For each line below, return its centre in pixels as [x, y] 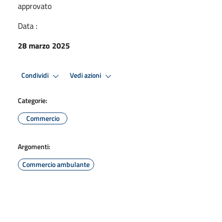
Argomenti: [34, 146]
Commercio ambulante [56, 164]
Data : [28, 26]
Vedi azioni [86, 76]
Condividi [36, 76]
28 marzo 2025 [44, 45]
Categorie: [32, 100]
